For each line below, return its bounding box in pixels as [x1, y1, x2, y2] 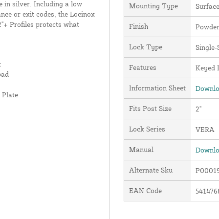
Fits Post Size [129, 104, 172, 112]
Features [129, 63, 156, 71]
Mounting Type [129, 1, 178, 10]
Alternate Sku [129, 165, 173, 174]
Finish [129, 22, 148, 30]
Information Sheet [129, 83, 186, 92]
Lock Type [129, 42, 162, 51]
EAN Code [129, 186, 162, 195]
